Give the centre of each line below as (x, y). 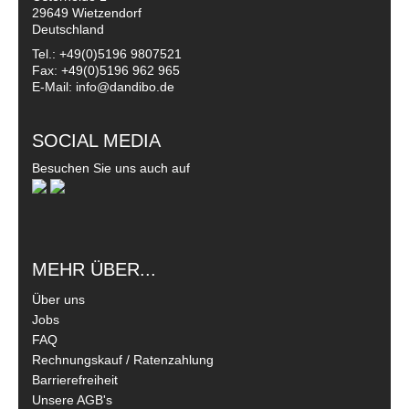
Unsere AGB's (72, 399)
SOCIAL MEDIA (96, 141)
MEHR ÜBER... (94, 269)
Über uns (58, 299)
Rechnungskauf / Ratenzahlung (123, 359)
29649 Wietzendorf (87, 13)
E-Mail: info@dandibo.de (103, 87)
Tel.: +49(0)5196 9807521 (107, 54)
